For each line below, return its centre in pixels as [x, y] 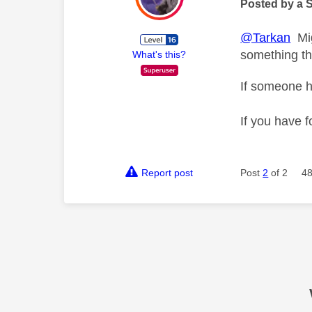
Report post [167, 173]
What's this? [159, 54]
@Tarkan [266, 38]
